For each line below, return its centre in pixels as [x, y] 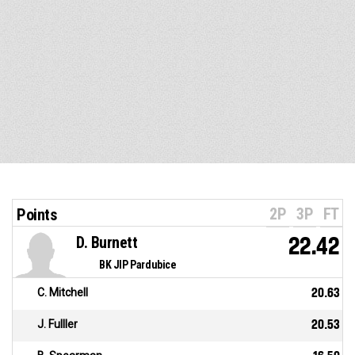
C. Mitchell [63, 293]
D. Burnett [107, 243]
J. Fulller [57, 324]
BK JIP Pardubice [138, 265]
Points [37, 215]
